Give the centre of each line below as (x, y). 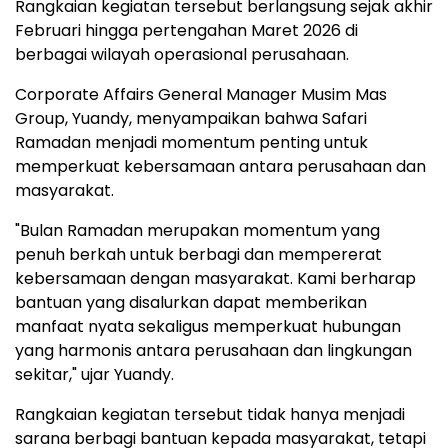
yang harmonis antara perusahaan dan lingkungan (213, 350)
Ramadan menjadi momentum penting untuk (191, 142)
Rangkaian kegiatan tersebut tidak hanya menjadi (210, 414)
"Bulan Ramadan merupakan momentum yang (197, 230)
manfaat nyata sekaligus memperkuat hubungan (208, 326)
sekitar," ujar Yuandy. (94, 374)
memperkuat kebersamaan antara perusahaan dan (220, 166)
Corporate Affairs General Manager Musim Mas (201, 94)
